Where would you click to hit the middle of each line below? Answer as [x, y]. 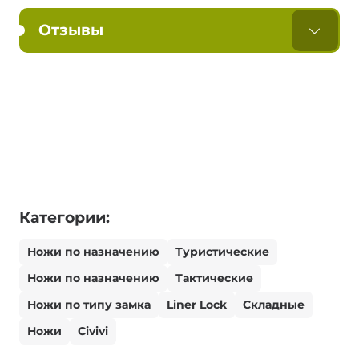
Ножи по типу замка [89, 305]
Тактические [214, 278]
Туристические [222, 252]
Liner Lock [197, 305]
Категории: [65, 218]
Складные [274, 305]
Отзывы [71, 30]
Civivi [93, 331]
